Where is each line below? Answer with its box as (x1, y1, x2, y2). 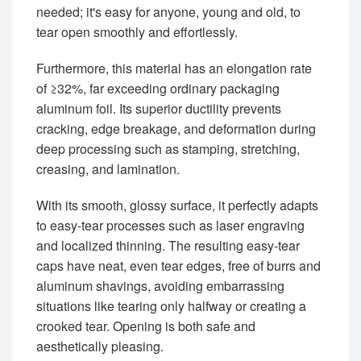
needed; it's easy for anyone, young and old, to (36, 2, 301, 22)
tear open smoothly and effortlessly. (36, 23, 238, 42)
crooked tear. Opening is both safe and (36, 317, 255, 336)
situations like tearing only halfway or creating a (36, 297, 306, 316)
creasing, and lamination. (36, 160, 180, 179)
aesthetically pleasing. (36, 337, 164, 356)
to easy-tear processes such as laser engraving (36, 216, 305, 235)
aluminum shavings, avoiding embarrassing (36, 276, 284, 296)
